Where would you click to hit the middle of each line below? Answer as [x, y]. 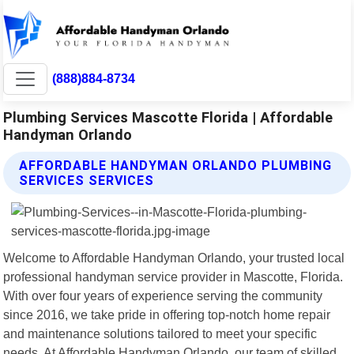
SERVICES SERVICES [87, 180]
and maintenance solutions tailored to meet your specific [160, 333]
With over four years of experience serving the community [163, 295]
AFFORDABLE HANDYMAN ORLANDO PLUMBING [176, 165]
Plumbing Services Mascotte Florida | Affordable [168, 117]
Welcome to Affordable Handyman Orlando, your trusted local [174, 257]
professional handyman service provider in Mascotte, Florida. [173, 276]
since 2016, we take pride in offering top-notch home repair [167, 314]
